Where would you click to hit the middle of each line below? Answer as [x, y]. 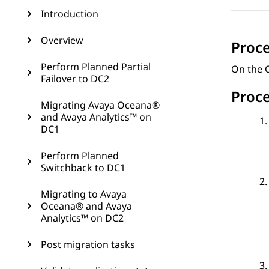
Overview [62, 40]
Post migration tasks [88, 244]
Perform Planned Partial [96, 67]
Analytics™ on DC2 [82, 218]
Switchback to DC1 [83, 168]
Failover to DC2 [75, 79]
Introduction [70, 14]
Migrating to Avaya [84, 194]
